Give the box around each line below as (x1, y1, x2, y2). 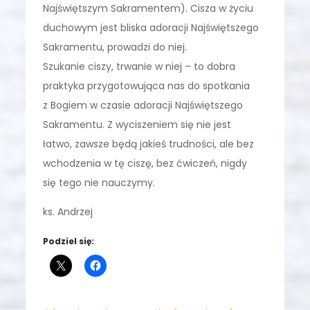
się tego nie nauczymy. (43, 175, 156, 190)
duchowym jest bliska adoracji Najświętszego (43, 20, 259, 35)
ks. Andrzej (43, 204, 93, 219)
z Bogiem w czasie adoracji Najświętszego (43, 98, 244, 112)
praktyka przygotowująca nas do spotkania (43, 78, 250, 93)
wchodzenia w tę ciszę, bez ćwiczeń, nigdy (43, 156, 248, 170)
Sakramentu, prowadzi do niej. (43, 39, 188, 54)
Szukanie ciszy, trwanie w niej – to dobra (43, 59, 236, 73)
